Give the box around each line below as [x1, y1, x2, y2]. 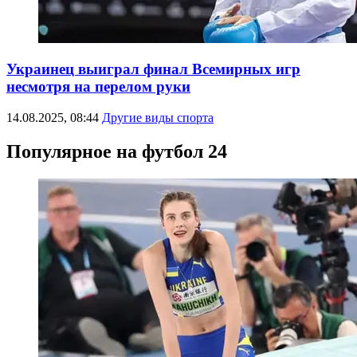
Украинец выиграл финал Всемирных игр [6, 61, 300, 78]
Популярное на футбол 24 [6, 141, 227, 163]
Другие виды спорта [102, 111, 214, 125]
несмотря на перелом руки [6, 78, 190, 96]
